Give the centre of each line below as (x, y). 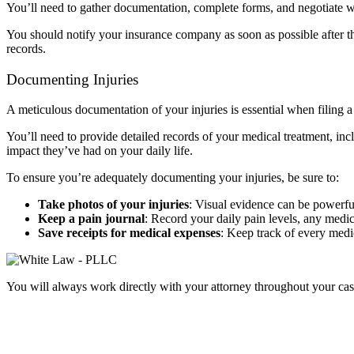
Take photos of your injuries (113, 205)
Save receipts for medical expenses (129, 233)
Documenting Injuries (72, 79)
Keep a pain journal (91, 219)
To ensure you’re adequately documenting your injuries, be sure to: (173, 178)
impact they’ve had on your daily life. (100, 151)
